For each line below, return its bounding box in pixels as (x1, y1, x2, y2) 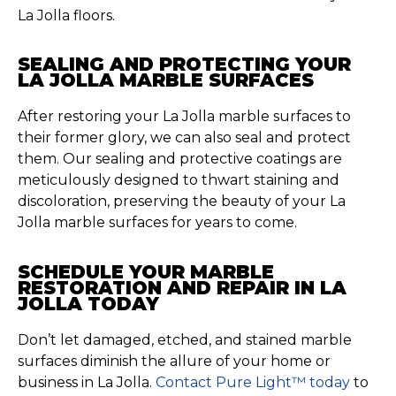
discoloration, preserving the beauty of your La (18, 193, 346, 210)
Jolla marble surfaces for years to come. (18, 214, 297, 232)
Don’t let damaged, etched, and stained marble (18, 331, 352, 348)
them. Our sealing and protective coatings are (18, 150, 342, 168)
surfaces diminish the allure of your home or (18, 352, 331, 369)
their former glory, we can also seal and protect (18, 129, 351, 147)
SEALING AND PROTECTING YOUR (18, 53, 351, 76)
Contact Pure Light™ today (156, 373, 350, 391)
